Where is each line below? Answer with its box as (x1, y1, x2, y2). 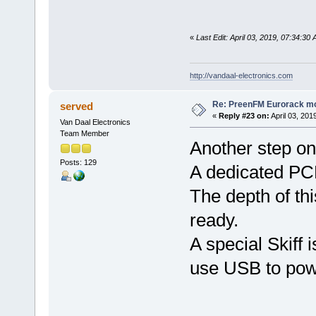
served (60, 100, 94, 113)
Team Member (59, 129, 109, 138)
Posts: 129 (59, 157, 97, 166)
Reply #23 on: (218, 111, 269, 121)
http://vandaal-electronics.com (189, 71, 293, 80)
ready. (189, 209, 238, 231)
